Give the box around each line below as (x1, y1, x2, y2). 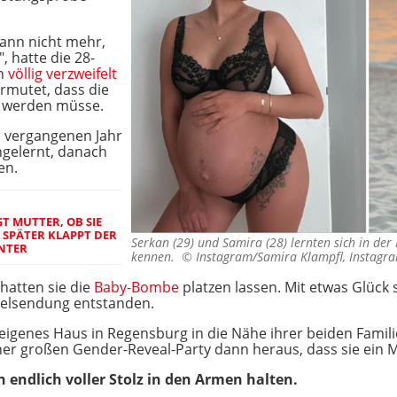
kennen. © (131, 248, 196, 266)
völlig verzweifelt (8, 64, 117, 83)
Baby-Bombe (94, 277, 179, 297)
